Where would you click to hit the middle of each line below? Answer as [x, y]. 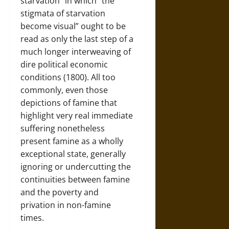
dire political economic [64, 64]
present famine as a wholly [72, 141]
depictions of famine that [69, 102]
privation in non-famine [66, 205]
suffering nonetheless [63, 128]
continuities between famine [75, 179]
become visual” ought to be [73, 26]
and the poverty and [60, 192]
